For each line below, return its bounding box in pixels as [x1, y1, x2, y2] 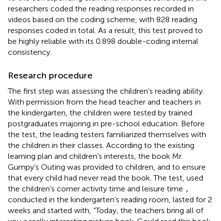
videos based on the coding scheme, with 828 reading [8, 14, 197, 24]
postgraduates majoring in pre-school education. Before [8, 118, 205, 128]
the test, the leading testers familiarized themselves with [8, 129, 206, 139]
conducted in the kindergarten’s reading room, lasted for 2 [8, 194, 212, 204]
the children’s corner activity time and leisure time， [8, 184, 191, 193]
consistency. [8, 47, 52, 57]
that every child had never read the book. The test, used [8, 173, 203, 183]
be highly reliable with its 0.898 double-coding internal [8, 36, 198, 46]
